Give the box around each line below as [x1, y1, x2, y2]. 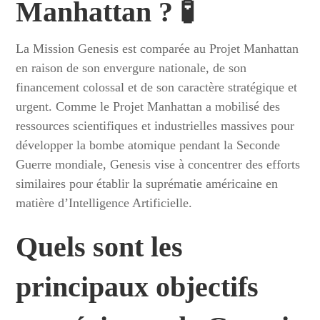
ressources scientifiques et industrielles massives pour [16, 119, 295, 133]
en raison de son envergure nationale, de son [16, 61, 247, 75]
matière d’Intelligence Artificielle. [16, 196, 193, 210]
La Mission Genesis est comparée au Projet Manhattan [16, 41, 299, 56]
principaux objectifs [16, 271, 259, 303]
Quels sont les [16, 231, 184, 263]
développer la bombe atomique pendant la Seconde [16, 138, 281, 152]
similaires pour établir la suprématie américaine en [16, 176, 279, 191]
